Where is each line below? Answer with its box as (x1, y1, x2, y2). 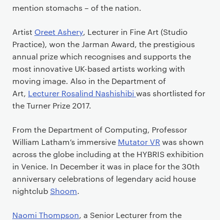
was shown (160, 136, 204, 147)
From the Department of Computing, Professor (12, 124, 187, 135)
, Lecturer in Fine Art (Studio (83, 26, 188, 37)
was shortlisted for (136, 87, 205, 98)
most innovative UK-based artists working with (12, 63, 185, 74)
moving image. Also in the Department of (12, 75, 166, 86)
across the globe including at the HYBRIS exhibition (12, 148, 204, 159)
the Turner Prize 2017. (12, 100, 91, 110)
